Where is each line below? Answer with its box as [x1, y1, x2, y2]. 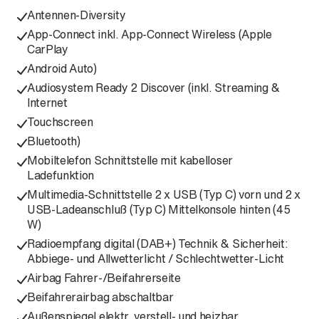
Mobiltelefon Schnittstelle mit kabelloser [27, 152, 233, 169]
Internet [27, 94, 68, 111]
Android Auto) [27, 60, 97, 77]
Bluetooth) [27, 132, 80, 150]
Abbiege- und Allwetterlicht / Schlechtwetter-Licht [27, 250, 284, 267]
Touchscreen [27, 113, 93, 130]
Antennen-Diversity [27, 6, 126, 23]
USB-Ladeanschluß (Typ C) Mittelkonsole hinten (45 [27, 201, 291, 218]
